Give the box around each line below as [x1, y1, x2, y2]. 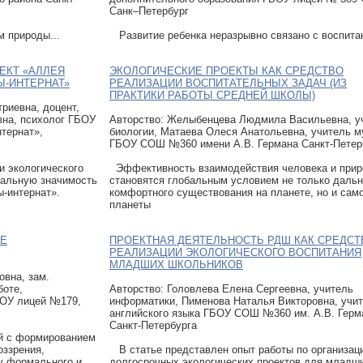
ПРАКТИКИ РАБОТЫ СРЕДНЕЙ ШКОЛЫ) [109, 88, 315, 101]
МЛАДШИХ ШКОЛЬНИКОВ [109, 258, 243, 271]
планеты [109, 198, 151, 211]
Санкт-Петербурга [109, 318, 197, 331]
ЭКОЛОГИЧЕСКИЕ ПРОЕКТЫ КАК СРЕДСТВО [109, 64, 344, 77]
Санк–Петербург [109, 4, 189, 17]
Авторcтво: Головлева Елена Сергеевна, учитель [109, 282, 353, 295]
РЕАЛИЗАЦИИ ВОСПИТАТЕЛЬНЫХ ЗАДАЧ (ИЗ [109, 76, 347, 89]
